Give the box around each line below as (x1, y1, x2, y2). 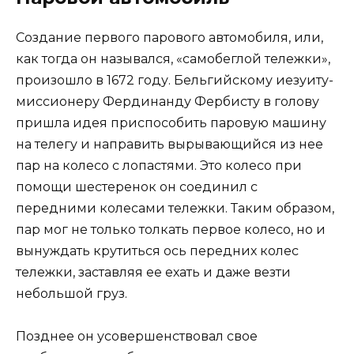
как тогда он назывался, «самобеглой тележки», (16, 51, 330, 67)
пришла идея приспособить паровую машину (16, 115, 326, 131)
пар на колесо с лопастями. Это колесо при (16, 158, 302, 174)
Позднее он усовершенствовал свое (16, 329, 258, 345)
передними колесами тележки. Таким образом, (16, 201, 334, 217)
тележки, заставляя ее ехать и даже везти (16, 265, 291, 281)
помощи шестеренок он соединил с (16, 179, 258, 195)
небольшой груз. (16, 286, 127, 302)
